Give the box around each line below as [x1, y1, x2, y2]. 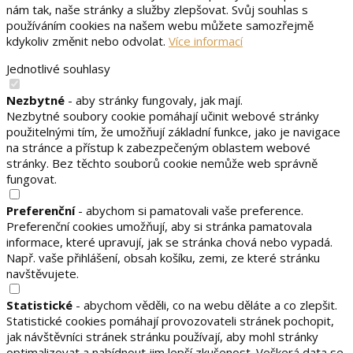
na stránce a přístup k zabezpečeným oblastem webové [6, 139, 310, 155]
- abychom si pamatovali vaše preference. [75, 202, 303, 218]
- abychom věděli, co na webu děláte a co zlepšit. [72, 296, 337, 313]
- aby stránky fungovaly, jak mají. [65, 91, 243, 108]
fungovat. [6, 170, 57, 187]
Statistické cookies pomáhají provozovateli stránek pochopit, [6, 312, 334, 329]
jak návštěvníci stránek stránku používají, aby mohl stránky [6, 328, 318, 344]
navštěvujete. [6, 265, 79, 281]
